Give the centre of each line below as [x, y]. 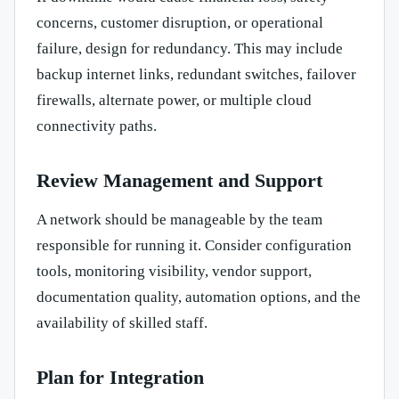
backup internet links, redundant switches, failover [196, 75]
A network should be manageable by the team [179, 220]
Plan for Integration [120, 378]
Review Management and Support [179, 181]
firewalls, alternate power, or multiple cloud [174, 101]
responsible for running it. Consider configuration [194, 246]
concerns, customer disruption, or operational [180, 23]
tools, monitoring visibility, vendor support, [174, 272]
